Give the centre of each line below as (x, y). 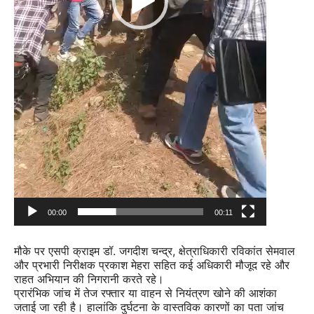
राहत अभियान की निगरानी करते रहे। (89, 279)
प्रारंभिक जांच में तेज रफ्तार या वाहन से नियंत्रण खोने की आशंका (145, 293)
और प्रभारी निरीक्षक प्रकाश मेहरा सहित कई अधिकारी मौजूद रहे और (152, 265)
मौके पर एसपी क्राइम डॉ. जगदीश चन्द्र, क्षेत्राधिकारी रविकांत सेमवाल (155, 251)
